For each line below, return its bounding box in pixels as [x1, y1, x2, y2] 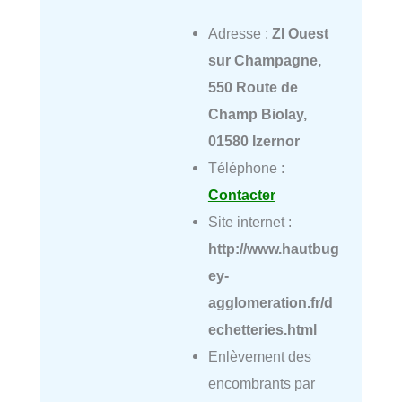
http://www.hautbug [207, 240, 339, 258]
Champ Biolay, [207, 106, 307, 123]
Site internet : [207, 214, 292, 231]
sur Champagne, [207, 52, 321, 69]
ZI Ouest [271, 25, 328, 42]
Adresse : [207, 25, 272, 42]
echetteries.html [207, 321, 317, 338]
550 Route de [207, 79, 298, 96]
